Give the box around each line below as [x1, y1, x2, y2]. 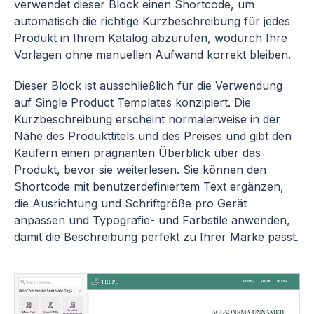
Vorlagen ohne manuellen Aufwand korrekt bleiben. [14, 48, 291, 62]
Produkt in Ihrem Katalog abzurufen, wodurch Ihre [14, 31, 287, 45]
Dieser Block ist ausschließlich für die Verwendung [14, 78, 282, 93]
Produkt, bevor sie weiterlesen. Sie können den [14, 163, 266, 177]
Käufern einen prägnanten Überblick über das [14, 146, 261, 160]
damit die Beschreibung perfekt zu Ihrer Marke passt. [14, 230, 299, 244]
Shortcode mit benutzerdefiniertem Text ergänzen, [14, 179, 284, 193]
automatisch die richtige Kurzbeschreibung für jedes [14, 14, 290, 28]
